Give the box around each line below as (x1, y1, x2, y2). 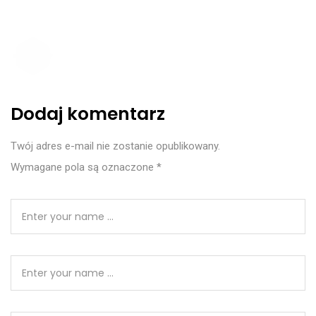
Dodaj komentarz (11, 102, 165, 126)
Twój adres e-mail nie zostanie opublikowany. (11, 140, 220, 152)
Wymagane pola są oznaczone (11, 161, 157, 174)
